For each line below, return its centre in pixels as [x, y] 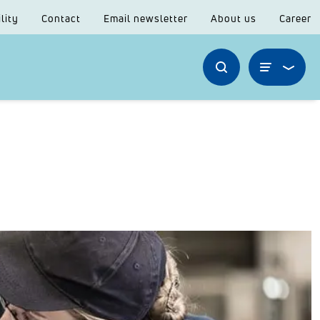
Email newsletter [146, 18]
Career [295, 18]
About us [234, 18]
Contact [61, 18]
